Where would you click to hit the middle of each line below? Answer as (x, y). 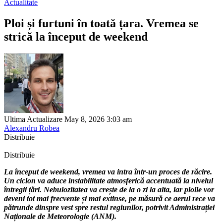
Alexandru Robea (32, 128)
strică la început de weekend (76, 36)
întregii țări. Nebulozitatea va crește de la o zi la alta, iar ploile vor (109, 189)
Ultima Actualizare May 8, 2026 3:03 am (68, 119)
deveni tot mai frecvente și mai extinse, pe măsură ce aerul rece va (110, 198)
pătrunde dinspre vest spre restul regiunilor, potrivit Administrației (109, 207)
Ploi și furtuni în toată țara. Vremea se (101, 23)
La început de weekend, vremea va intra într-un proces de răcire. (108, 171)
